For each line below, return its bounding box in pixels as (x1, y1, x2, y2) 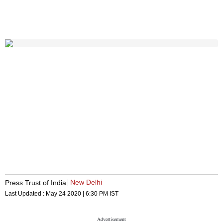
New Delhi (70, 178, 102, 187)
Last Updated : (5, 190, 46, 198)
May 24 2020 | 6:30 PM (46, 190, 108, 198)
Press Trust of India (5, 178, 66, 187)
